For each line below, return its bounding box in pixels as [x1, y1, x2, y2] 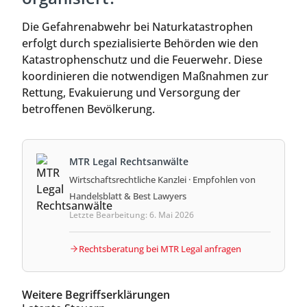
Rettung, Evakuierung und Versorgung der [22, 84, 241, 100]
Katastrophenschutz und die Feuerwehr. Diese [22, 51, 262, 67]
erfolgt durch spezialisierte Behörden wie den [22, 35, 258, 51]
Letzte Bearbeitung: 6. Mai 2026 [69, 208, 194, 221]
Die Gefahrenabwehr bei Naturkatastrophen [22, 19, 253, 34]
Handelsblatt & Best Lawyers [69, 189, 186, 202]
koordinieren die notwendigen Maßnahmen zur [22, 68, 269, 84]
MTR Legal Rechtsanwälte [69, 154, 188, 168]
